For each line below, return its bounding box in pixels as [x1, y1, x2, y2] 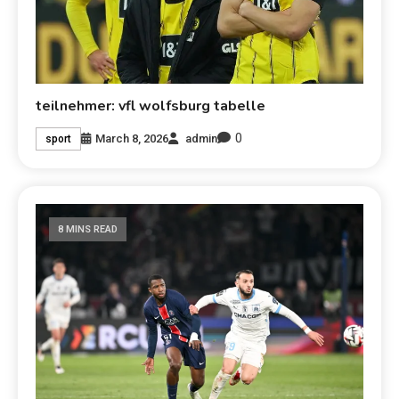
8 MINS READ [58, 224, 118, 236]
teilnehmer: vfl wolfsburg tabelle [36, 96, 266, 117]
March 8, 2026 [95, 131, 169, 145]
